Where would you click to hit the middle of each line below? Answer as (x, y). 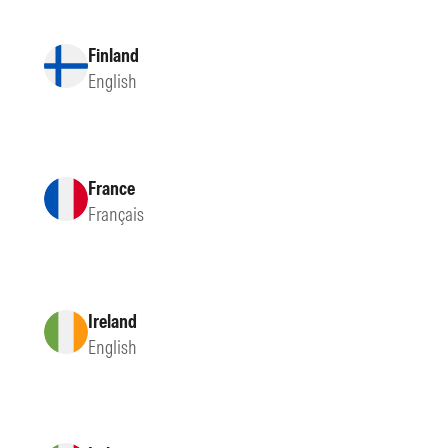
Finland (113, 55)
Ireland (112, 321)
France (111, 188)
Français (116, 214)
